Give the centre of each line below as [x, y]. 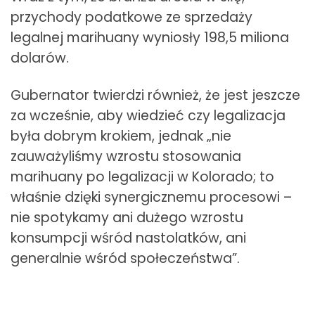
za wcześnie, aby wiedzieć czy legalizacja [148, 116]
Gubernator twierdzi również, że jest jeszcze [155, 96]
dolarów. [40, 58]
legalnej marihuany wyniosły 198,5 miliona [150, 38]
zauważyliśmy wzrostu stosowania [126, 157]
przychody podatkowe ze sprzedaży [131, 18]
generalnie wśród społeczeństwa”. [125, 259]
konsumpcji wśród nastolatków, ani [128, 238]
